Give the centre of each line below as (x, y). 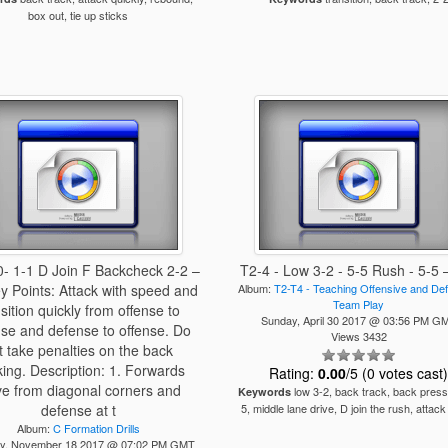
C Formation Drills (96, 428)
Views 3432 (358, 336)
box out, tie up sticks (78, 15)
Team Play (359, 304)
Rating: (294, 373)
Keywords (264, 391)
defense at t (78, 410)
